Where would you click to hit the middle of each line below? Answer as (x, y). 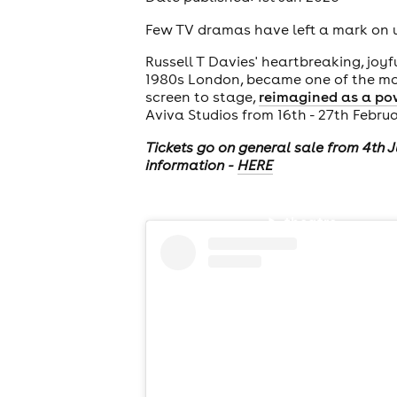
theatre (311, 222)
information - (191, 164)
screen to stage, (202, 97)
